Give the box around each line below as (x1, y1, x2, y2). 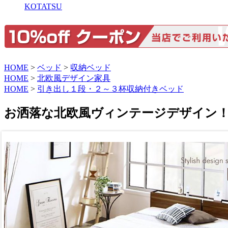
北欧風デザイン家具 (37, 73, 110, 82)
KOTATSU (24, 2, 62, 11)
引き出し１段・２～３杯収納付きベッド (37, 84, 184, 93)
